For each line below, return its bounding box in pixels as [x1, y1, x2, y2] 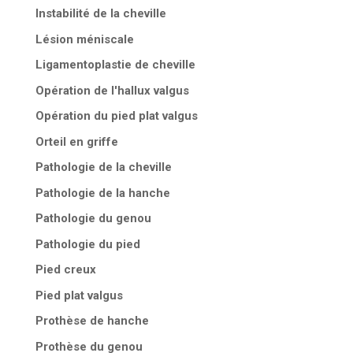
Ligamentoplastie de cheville [35, 58, 195, 72]
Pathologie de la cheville [35, 160, 172, 175]
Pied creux [35, 262, 96, 277]
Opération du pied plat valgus [35, 109, 198, 124]
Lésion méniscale [35, 32, 134, 46]
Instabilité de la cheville [35, 6, 166, 21]
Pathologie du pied [35, 236, 140, 251]
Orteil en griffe [35, 134, 118, 149]
